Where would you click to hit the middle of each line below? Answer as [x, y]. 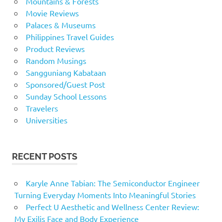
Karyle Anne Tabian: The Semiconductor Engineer [112, 183]
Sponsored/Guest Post [65, 84]
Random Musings [56, 61]
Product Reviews [55, 49]
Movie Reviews [52, 13]
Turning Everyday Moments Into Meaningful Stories [105, 195]
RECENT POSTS [45, 157]
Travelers [42, 108]
